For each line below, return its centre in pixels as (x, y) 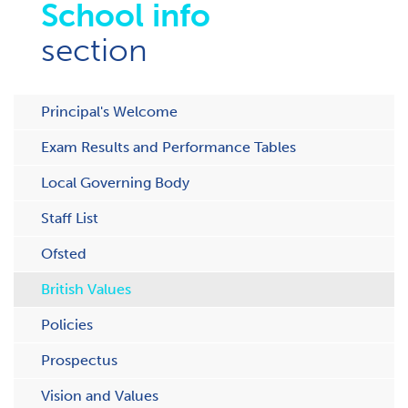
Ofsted (64, 254)
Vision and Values (100, 396)
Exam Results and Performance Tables (168, 147)
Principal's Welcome (109, 112)
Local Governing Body (115, 183)
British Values (86, 289)
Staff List (70, 218)
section (94, 50)
